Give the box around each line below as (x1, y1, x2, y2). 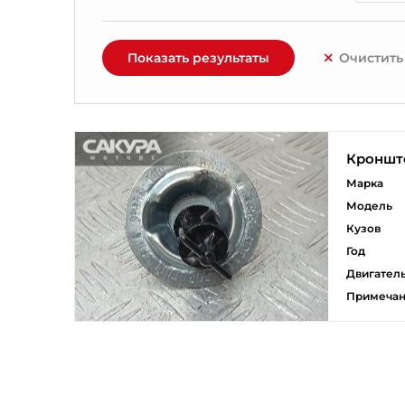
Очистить (339, 50, 403, 66)
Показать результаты (127, 50, 269, 66)
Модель (346, 199, 392, 212)
